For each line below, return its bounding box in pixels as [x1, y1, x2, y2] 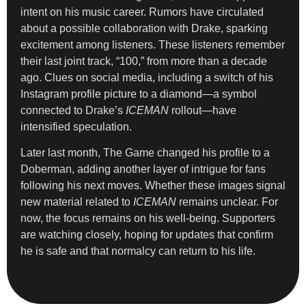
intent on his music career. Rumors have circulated [20, 5, 264, 18]
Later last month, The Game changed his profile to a [20, 147, 270, 159]
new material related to [20, 196, 133, 208]
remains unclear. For [176, 196, 278, 208]
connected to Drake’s [20, 104, 126, 116]
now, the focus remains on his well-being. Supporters [20, 212, 275, 225]
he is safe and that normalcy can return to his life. [20, 245, 255, 258]
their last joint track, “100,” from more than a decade [20, 55, 267, 67]
